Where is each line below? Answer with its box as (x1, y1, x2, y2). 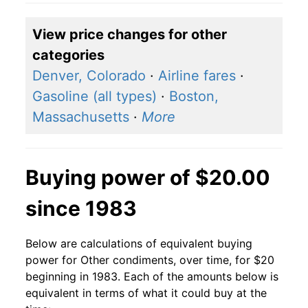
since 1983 (25, 196, 137, 221)
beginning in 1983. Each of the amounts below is (25, 269, 278, 284)
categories (32, 47, 104, 64)
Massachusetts (32, 109, 129, 126)
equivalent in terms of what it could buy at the (25, 286, 267, 300)
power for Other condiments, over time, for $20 (25, 253, 274, 267)
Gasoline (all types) (32, 88, 157, 105)
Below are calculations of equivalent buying (25, 236, 252, 251)
